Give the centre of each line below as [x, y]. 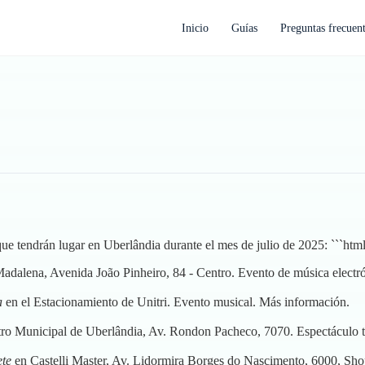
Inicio [195, 28]
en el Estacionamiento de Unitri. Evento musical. [131, 302]
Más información [303, 302]
